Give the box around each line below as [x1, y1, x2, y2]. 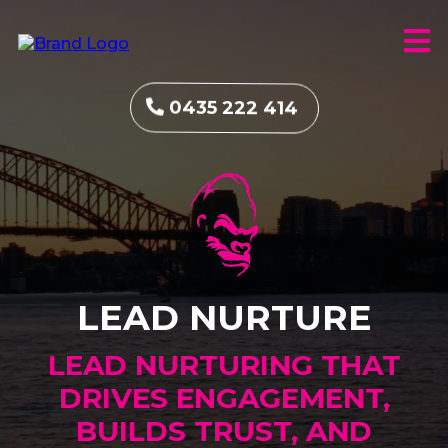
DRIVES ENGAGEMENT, [58, 380, 390, 415]
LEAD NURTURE [76, 295, 372, 339]
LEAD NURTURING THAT [47, 347, 401, 382]
